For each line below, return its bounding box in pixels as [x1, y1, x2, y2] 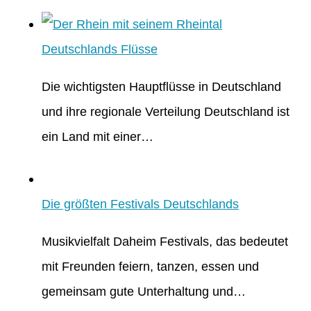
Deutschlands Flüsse [42, 41, 158, 56]
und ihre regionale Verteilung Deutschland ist [42, 103, 289, 119]
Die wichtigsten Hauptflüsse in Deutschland [42, 78, 281, 94]
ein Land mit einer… [42, 128, 153, 144]
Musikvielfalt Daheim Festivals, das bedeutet [42, 234, 288, 249]
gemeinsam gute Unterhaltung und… [42, 284, 246, 299]
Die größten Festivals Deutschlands [42, 196, 239, 212]
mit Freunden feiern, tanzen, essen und [42, 259, 259, 274]
